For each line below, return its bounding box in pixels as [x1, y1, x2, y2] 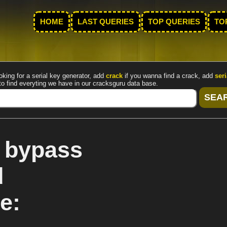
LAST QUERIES [78, 18, 134, 26]
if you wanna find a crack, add [123, 72, 215, 80]
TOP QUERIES [148, 18, 200, 26]
